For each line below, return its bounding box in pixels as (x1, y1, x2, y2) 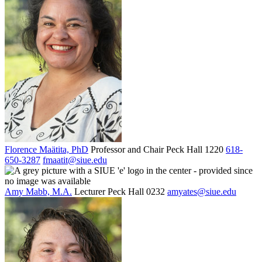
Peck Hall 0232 (108, 186, 165, 196)
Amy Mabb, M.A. (5, 186, 72, 196)
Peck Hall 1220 (166, 144, 223, 154)
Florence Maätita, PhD (5, 144, 88, 154)
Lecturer (74, 186, 105, 196)
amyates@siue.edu (167, 186, 236, 196)
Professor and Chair (91, 144, 164, 154)
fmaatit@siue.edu (43, 154, 107, 165)
